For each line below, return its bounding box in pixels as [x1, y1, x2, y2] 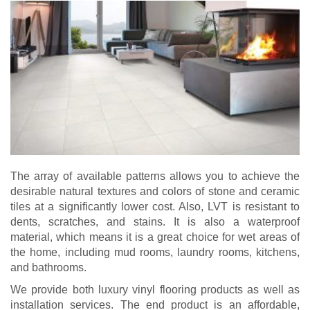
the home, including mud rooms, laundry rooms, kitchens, [10, 246, 300, 258]
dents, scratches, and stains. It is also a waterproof [10, 215, 300, 228]
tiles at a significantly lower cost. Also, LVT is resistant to [10, 200, 300, 212]
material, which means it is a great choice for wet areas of [10, 230, 300, 243]
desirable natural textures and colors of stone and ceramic [10, 185, 300, 197]
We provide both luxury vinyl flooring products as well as [10, 283, 300, 295]
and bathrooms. [10, 261, 86, 273]
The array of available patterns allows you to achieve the [10, 170, 300, 182]
